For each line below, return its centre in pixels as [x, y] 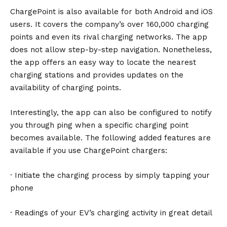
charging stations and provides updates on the [97, 75]
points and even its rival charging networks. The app [109, 37]
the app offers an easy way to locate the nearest [103, 62]
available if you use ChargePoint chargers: [89, 150]
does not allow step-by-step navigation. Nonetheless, [111, 49]
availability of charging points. [66, 87]
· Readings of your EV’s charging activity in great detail [111, 213]
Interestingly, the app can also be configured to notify [111, 112]
